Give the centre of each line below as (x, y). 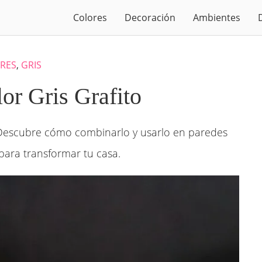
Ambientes (217, 18)
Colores (90, 18)
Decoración (150, 18)
